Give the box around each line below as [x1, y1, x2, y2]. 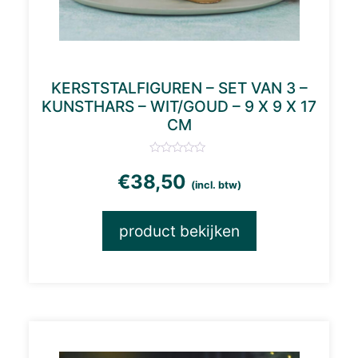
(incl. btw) [190, 178, 241, 191]
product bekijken [118, 221, 240, 241]
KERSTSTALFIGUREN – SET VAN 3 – [50, 78, 308, 97]
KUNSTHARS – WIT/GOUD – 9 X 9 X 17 [42, 96, 316, 116]
